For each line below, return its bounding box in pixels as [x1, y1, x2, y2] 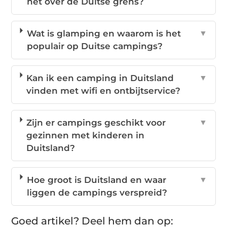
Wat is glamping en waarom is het [26, 28, 181, 39]
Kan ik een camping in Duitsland [26, 73, 174, 84]
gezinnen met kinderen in [26, 130, 145, 141]
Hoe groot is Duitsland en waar [26, 175, 166, 185]
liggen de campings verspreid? [26, 187, 167, 198]
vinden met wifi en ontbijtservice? [26, 86, 181, 96]
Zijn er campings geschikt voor [26, 118, 166, 128]
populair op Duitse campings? [26, 41, 163, 52]
